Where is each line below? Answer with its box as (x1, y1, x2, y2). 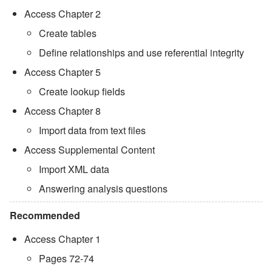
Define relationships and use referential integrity (39, 45, 244, 59)
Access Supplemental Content (24, 142, 155, 157)
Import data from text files (39, 123, 146, 137)
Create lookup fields (39, 84, 125, 98)
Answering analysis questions (39, 181, 168, 195)
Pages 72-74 (39, 251, 94, 265)
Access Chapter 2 (24, 6, 101, 21)
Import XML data (39, 161, 109, 176)
